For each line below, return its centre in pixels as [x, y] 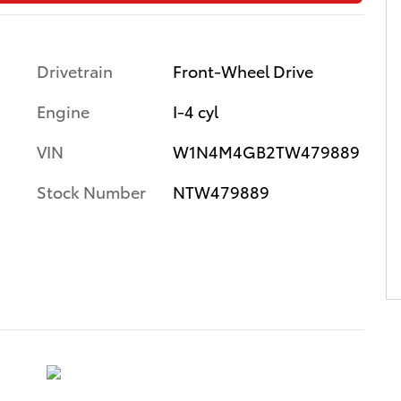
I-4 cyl [195, 111]
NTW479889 [221, 191]
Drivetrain [75, 70]
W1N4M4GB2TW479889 [266, 151]
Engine [63, 111]
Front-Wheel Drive [243, 70]
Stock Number [91, 191]
